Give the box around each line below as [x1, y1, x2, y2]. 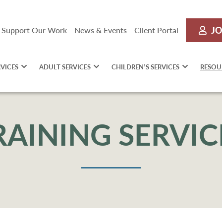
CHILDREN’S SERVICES [111, 62, 179, 71]
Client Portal [134, 25, 178, 35]
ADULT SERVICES [39, 62, 91, 71]
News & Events [74, 25, 127, 35]
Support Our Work [1, 25, 67, 35]
